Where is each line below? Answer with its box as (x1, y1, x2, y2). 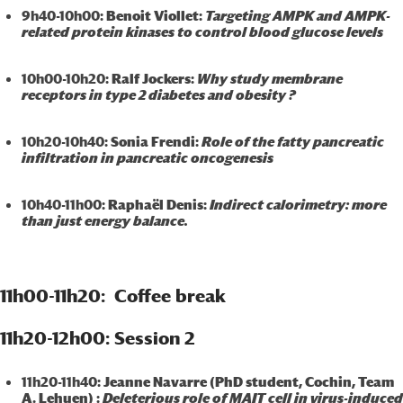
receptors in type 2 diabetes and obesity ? (21, 87, 296, 103)
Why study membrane (193, 71, 343, 86)
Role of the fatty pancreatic (201, 134, 384, 149)
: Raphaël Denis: (101, 197, 210, 212)
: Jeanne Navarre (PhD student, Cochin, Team (96, 374, 394, 390)
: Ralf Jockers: (104, 71, 194, 86)
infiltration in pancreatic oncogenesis (21, 150, 273, 166)
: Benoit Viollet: (99, 8, 205, 23)
